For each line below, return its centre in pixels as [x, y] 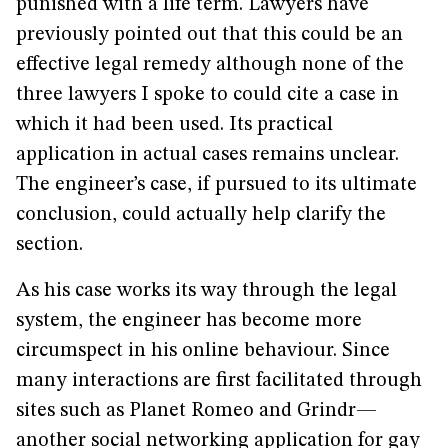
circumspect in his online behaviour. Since [203, 351]
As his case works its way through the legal [206, 291]
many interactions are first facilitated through [219, 381]
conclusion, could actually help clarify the [201, 215]
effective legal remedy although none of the [210, 65]
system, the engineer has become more [189, 321]
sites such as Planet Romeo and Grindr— [196, 411]
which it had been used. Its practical [174, 125]
